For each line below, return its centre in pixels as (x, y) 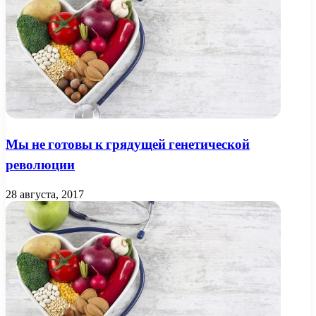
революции (40, 165)
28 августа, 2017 (45, 194)
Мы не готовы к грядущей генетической (128, 145)
